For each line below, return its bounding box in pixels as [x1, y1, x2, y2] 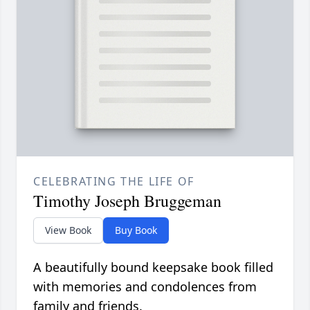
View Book [45, 224, 91, 237]
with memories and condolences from [33, 278, 257, 295]
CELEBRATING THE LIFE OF [33, 174, 194, 190]
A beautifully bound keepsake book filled [33, 259, 273, 276]
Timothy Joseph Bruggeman [33, 190, 221, 212]
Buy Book [115, 224, 157, 237]
